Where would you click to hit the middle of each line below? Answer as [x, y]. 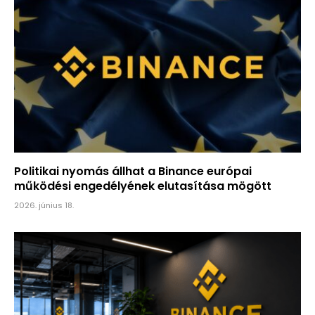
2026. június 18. [44, 205]
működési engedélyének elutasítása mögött [143, 186]
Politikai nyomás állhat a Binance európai [133, 171]
